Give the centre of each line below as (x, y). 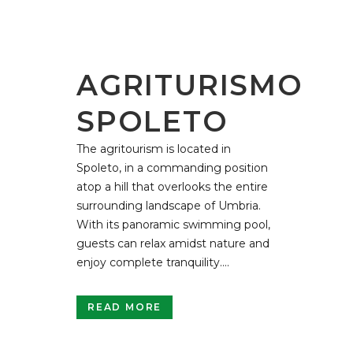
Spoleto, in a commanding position (172, 167)
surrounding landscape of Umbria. (169, 205)
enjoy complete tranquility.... (153, 262)
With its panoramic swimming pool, (173, 224)
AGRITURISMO (190, 85)
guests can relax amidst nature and (173, 243)
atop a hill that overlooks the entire (172, 186)
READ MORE (125, 307)
